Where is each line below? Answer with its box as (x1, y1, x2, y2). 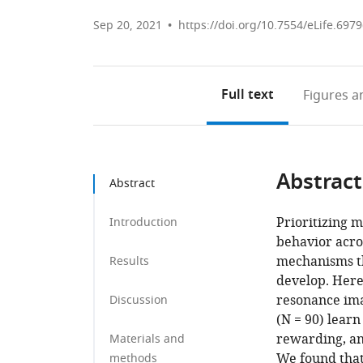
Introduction (109, 214, 177, 231)
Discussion (109, 292, 168, 309)
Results (109, 253, 149, 270)
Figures (302, 86, 348, 105)
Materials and (109, 331, 185, 348)
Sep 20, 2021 (93, 17, 162, 34)
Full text (220, 85, 274, 106)
